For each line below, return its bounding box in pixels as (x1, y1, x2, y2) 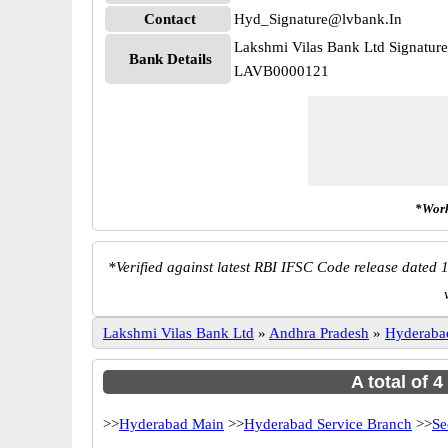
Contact (144, 11, 196, 27)
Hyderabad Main (119, 416, 224, 432)
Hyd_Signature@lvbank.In (234, 11, 402, 27)
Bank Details (128, 51, 212, 67)
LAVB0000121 (234, 63, 329, 79)
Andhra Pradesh (269, 325, 369, 341)
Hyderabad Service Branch (244, 416, 412, 432)
